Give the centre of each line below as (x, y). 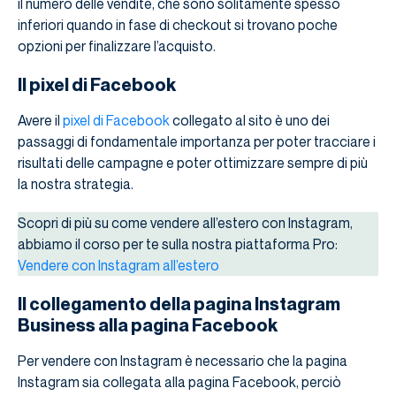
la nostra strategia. (77, 184)
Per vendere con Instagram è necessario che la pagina (183, 361)
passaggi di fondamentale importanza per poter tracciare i (197, 142)
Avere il (40, 121)
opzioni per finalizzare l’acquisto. (117, 46)
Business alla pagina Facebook (148, 326)
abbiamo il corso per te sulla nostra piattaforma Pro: (178, 244)
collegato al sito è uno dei (251, 121)
